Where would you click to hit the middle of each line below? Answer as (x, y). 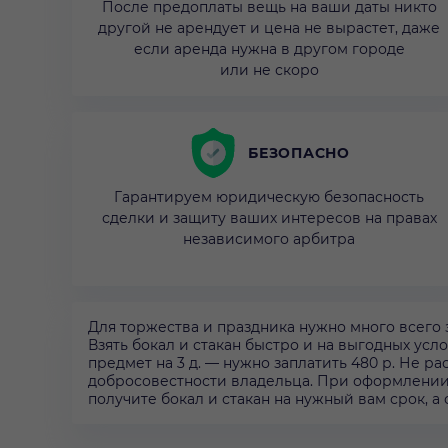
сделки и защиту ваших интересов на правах (269, 218)
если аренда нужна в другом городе (269, 49)
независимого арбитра (269, 239)
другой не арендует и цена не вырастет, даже (269, 28)
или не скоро (269, 70)
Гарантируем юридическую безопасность (269, 197)
